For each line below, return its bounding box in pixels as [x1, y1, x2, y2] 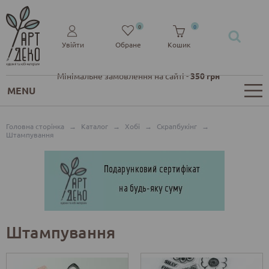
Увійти [61, 39, 84, 49]
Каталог [81, 121, 108, 131]
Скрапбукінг [157, 121, 197, 131]
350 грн [190, 70, 220, 81]
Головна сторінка [6, 121, 64, 131]
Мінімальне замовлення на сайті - [57, 70, 191, 81]
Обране [115, 39, 141, 49]
